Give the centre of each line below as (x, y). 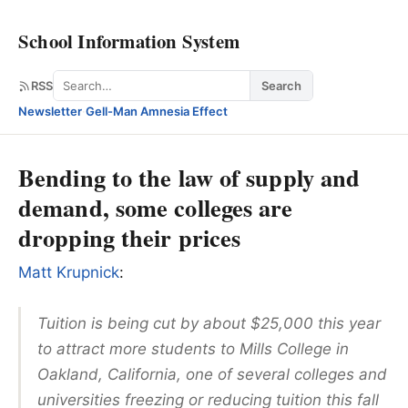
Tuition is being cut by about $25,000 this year (209, 323)
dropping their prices (130, 237)
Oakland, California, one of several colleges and (212, 374)
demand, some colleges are (156, 207)
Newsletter (50, 111)
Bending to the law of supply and (189, 177)
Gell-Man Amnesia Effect (157, 111)
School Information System (129, 41)
